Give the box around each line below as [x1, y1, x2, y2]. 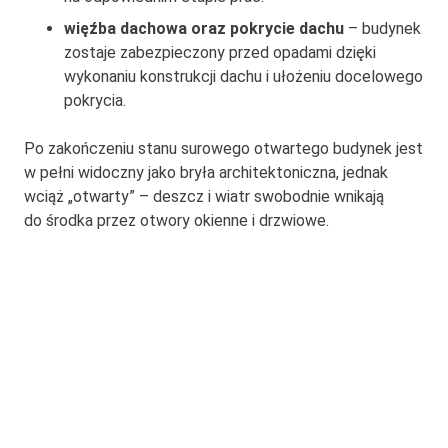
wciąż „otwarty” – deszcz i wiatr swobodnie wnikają [24, 187, 384, 207]
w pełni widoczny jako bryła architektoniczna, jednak [24, 163, 388, 183]
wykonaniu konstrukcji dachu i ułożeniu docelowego [64, 67, 423, 87]
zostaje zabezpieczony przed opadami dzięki [64, 43, 376, 63]
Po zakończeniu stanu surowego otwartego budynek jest [24, 139, 423, 159]
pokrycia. [64, 91, 126, 111]
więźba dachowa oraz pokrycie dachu [64, 19, 344, 39]
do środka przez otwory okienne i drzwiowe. [24, 211, 329, 231]
